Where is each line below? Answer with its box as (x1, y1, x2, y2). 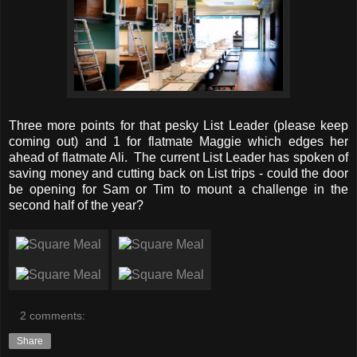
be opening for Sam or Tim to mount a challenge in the (9, 182, 348, 196)
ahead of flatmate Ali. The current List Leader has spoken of (9, 150, 348, 164)
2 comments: (20, 309, 86, 323)
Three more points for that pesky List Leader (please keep (9, 118, 348, 132)
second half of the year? (9, 198, 143, 212)
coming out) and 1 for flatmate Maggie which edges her (9, 134, 348, 148)
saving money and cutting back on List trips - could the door (9, 166, 348, 180)
